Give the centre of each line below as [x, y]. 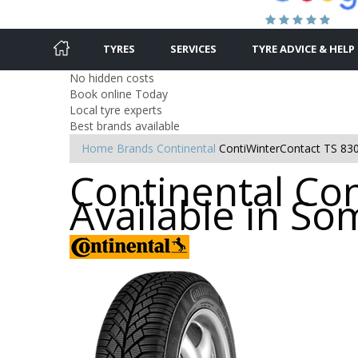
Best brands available [125, 125]
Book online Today [119, 93]
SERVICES [193, 48]
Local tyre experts [116, 109]
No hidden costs [112, 78]
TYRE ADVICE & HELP [303, 48]
